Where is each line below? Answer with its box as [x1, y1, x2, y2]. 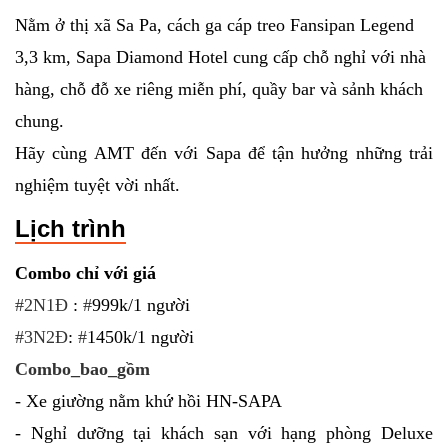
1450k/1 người [87, 327, 194, 347]
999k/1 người [92, 295, 190, 315]
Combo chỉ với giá [15, 263, 156, 283]
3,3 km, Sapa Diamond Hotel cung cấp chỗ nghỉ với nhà [15, 47, 426, 67]
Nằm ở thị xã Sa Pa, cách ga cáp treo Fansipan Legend [15, 15, 414, 35]
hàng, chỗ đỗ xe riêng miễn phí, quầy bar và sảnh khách [15, 79, 423, 99]
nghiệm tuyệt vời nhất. [15, 175, 180, 195]
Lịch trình [15, 215, 126, 242]
